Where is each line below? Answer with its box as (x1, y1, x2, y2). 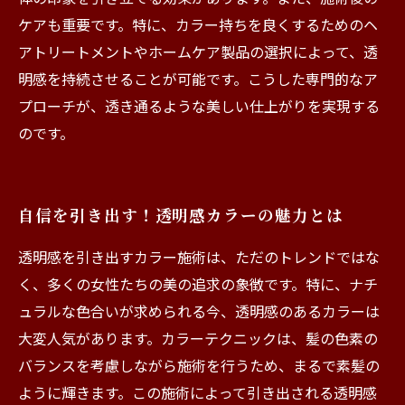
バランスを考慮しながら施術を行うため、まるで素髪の (18, 354, 380, 376)
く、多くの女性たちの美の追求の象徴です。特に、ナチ (18, 273, 378, 295)
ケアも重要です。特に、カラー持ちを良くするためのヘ (18, 14, 378, 35)
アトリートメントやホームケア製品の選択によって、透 (18, 41, 378, 62)
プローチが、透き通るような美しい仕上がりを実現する (18, 95, 380, 117)
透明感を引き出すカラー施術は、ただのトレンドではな (18, 246, 380, 268)
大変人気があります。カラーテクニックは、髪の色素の (18, 327, 378, 349)
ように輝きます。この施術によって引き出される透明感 (18, 381, 377, 403)
